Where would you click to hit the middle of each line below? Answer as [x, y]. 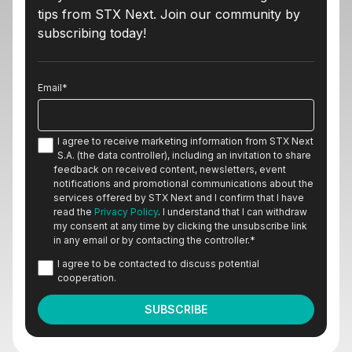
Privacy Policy [126, 212]
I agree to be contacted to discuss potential [158, 264]
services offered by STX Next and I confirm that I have [179, 198]
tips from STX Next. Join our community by [169, 14]
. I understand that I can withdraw [233, 212]
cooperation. [87, 278]
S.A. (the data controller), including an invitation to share [184, 155]
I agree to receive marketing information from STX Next [185, 141]
